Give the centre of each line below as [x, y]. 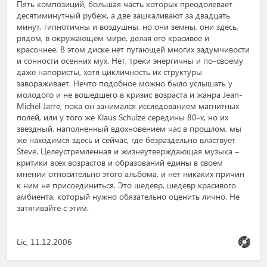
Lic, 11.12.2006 [45, 242]
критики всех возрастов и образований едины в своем [120, 163]
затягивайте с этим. [53, 208]
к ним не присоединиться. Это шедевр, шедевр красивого [127, 185]
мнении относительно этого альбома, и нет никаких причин [131, 174]
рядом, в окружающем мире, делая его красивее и [113, 38]
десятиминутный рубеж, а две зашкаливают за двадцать [124, 15]
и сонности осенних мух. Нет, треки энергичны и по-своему [130, 61]
